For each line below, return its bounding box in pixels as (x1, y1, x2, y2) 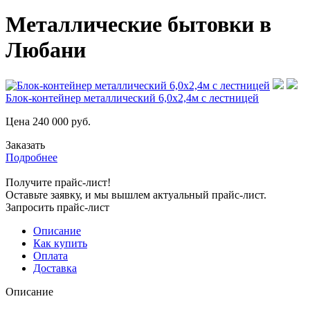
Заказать (6, 138, 45, 151)
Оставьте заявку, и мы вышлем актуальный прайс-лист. (6, 188, 266, 201)
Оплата (33, 249, 68, 262)
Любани (6, 37, 86, 63)
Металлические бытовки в (6, 12, 271, 37)
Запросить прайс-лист (6, 201, 109, 213)
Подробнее (6, 151, 57, 163)
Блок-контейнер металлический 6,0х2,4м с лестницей (6, 91, 259, 104)
